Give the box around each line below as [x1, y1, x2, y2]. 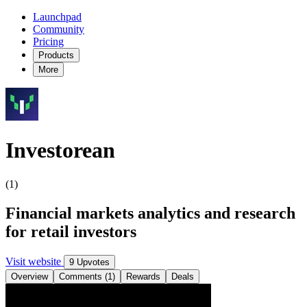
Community [33, 23, 84, 35]
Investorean [5, 138, 115, 163]
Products [38, 50, 74, 60]
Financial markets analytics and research [5, 204, 295, 222]
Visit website [5, 255, 64, 267]
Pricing [33, 36, 64, 47]
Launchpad [33, 11, 82, 23]
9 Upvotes [69, 256, 110, 267]
